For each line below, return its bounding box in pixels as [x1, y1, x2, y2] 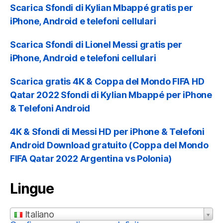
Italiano [22, 209, 54, 220]
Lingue [10, 180, 54, 197]
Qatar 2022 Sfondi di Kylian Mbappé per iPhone [10, 90, 212, 100]
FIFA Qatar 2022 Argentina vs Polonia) [10, 153, 172, 164]
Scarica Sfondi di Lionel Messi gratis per [10, 39, 182, 50]
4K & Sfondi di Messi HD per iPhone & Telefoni [10, 126, 205, 137]
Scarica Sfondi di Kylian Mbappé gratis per [10, 2, 193, 13]
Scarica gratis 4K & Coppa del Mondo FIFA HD [10, 76, 205, 87]
